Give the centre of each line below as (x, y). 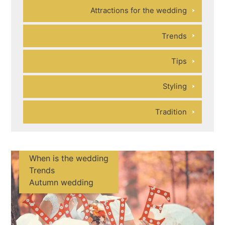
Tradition (171, 112)
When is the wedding (69, 158)
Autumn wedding (62, 183)
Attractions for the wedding (139, 11)
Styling (175, 87)
